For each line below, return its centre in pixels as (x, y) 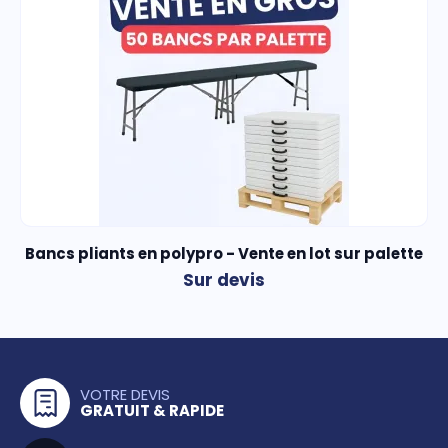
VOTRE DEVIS (125, 395)
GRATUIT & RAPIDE (152, 411)
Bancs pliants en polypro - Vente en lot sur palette (224, 254)
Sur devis (224, 280)
